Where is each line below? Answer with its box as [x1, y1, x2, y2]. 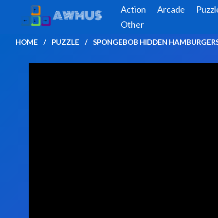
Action [120, 4, 146, 15]
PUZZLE [52, 37, 79, 46]
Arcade [157, 4, 185, 15]
